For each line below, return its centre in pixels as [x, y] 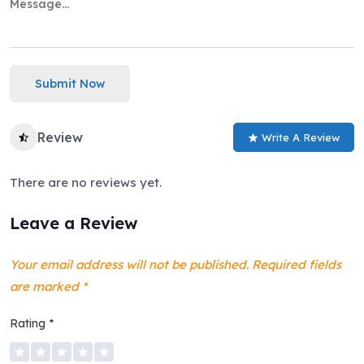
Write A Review [301, 137]
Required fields [295, 264]
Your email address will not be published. [129, 264]
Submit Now [70, 83]
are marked [46, 286]
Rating [29, 323]
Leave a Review [74, 223]
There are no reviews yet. [86, 182]
